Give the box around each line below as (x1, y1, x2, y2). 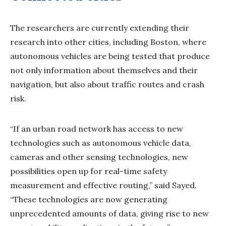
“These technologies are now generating (10, 194, 167, 204)
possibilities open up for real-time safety (10, 165, 167, 176)
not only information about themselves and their (10, 65, 198, 75)
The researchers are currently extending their (10, 22, 189, 33)
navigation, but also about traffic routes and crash (10, 79, 204, 89)
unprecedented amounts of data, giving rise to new (10, 208, 209, 218)
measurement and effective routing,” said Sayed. (10, 180, 197, 190)
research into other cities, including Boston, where (10, 36, 206, 47)
